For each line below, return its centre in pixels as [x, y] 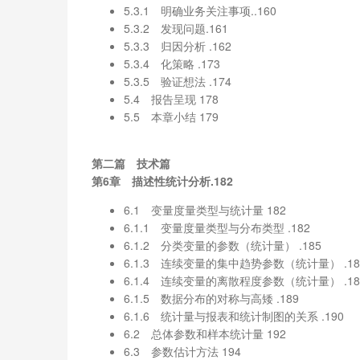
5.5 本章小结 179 [171, 116]
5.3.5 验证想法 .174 [178, 81]
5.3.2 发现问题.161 [176, 28]
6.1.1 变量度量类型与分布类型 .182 [217, 227]
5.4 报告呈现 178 [171, 98]
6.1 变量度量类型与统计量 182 [205, 209]
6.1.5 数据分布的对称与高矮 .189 [211, 298]
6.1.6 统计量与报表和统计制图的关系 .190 [234, 315]
